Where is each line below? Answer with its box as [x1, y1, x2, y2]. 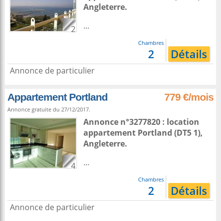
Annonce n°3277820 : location [83, 116, 199, 127]
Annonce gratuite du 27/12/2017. [7, 106, 90, 113]
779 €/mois [164, 91, 214, 103]
